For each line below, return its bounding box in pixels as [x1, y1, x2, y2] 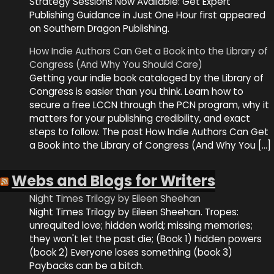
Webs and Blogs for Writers [12, 170, 215, 191]
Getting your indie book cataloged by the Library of [29, 72, 264, 85]
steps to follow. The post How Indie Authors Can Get [29, 125, 268, 139]
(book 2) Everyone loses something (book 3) [29, 245, 232, 259]
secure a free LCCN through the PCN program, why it [29, 98, 269, 112]
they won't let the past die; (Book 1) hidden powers [29, 232, 262, 245]
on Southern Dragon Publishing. [29, 22, 169, 35]
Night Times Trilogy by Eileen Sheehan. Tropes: [29, 205, 239, 218]
